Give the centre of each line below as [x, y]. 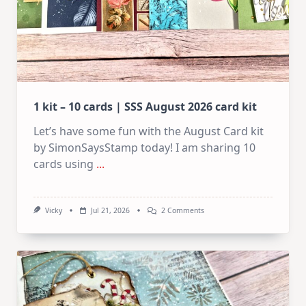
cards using [64, 164]
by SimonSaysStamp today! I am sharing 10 [144, 148]
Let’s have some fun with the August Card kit [149, 131]
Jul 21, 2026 [110, 210]
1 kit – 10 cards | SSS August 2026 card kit [145, 107]
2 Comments [183, 210]
